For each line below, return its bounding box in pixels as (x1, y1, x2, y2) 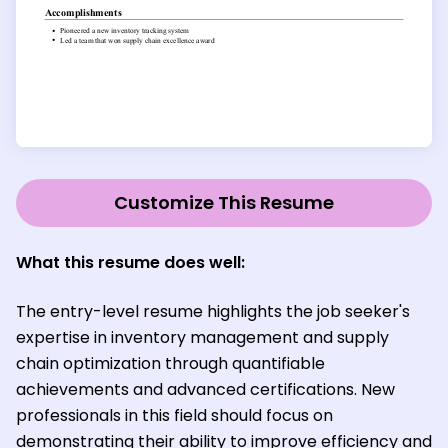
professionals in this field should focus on (16, 404, 333, 428)
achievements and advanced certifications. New (16, 378, 395, 402)
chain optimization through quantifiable (16, 352, 325, 376)
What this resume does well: (16, 251, 245, 275)
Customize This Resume (114, 190, 334, 216)
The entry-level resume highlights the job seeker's (16, 300, 410, 324)
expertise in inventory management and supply (16, 326, 389, 350)
